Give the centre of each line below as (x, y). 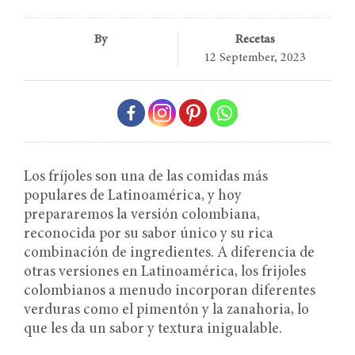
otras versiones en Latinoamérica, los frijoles (165, 273)
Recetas (255, 40)
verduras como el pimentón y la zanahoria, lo (166, 311)
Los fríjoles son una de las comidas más (146, 177)
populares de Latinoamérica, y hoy (133, 197)
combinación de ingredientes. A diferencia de (169, 254)
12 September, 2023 (255, 58)
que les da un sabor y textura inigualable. (153, 330)
